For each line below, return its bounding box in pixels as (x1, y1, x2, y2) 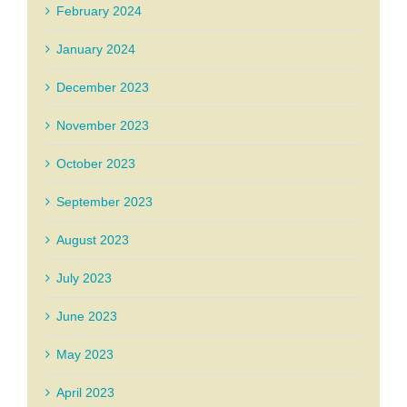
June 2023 (56, 309, 117, 324)
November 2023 (56, 118, 149, 134)
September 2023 (56, 194, 153, 210)
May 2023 (56, 347, 114, 362)
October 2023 (56, 156, 135, 172)
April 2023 (56, 385, 114, 401)
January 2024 (56, 42, 135, 57)
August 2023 (56, 233, 129, 248)
